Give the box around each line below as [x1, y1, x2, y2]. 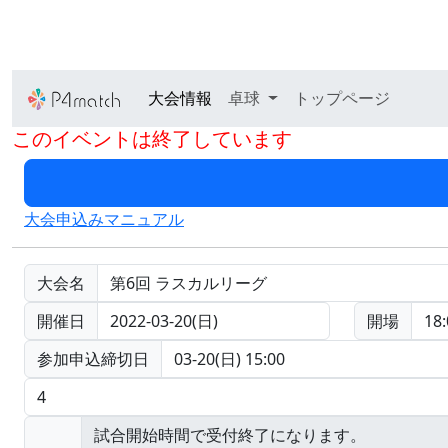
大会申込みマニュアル [24, 207, 184, 230]
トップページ [293, 87, 390, 110]
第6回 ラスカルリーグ [110, 271, 267, 294]
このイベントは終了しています [12, 124, 292, 152]
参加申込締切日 [37, 347, 149, 370]
